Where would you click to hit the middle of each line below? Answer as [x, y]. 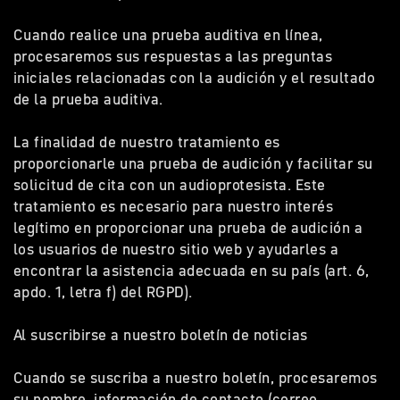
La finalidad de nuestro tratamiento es [147, 142]
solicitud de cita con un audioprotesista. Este [170, 185]
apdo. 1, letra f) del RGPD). [107, 292]
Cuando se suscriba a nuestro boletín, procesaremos [196, 378]
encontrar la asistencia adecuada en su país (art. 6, [192, 271]
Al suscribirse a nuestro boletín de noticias [167, 335]
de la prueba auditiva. [92, 99]
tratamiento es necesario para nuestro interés [174, 206]
